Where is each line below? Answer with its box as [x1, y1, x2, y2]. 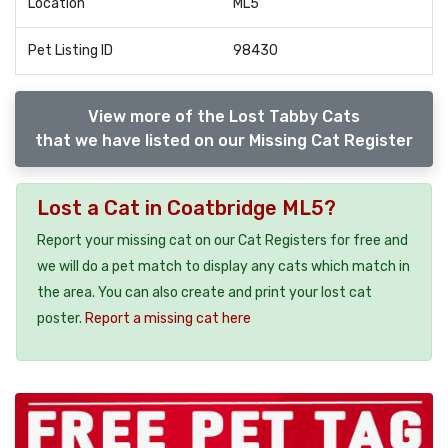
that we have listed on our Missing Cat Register [35, 130, 413, 150]
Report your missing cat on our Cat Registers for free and [37, 231, 408, 249]
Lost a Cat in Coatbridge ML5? [37, 195, 336, 220]
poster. [37, 309, 85, 327]
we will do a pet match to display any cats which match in [37, 257, 410, 275]
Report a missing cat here [85, 309, 251, 327]
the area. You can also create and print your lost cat [37, 283, 372, 301]
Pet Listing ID [28, 42, 113, 59]
